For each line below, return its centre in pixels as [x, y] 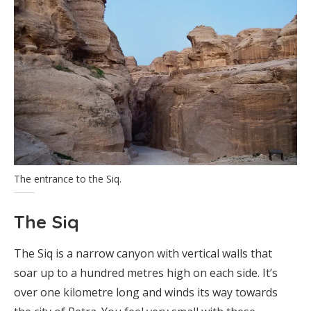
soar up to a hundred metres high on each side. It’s [146, 273]
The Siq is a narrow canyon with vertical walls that [143, 254]
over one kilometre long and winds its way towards [146, 293]
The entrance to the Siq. [68, 179]
